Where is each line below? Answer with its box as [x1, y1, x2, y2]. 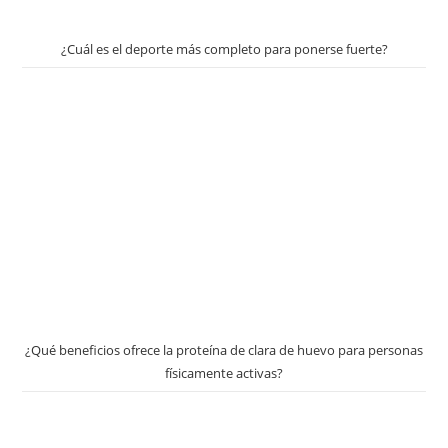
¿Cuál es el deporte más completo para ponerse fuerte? [60, 40, 388, 59]
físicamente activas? [165, 364, 283, 383]
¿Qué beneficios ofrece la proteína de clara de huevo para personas [25, 341, 423, 360]
